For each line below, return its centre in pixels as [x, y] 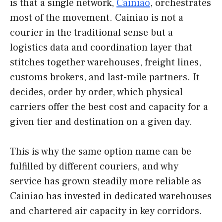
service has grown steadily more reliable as [106, 181]
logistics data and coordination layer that [101, 47]
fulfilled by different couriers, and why [94, 166]
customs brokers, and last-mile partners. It [105, 77]
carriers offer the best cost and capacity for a [109, 107]
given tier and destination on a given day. [101, 122]
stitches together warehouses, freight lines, [106, 62]
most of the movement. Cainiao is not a [97, 18]
